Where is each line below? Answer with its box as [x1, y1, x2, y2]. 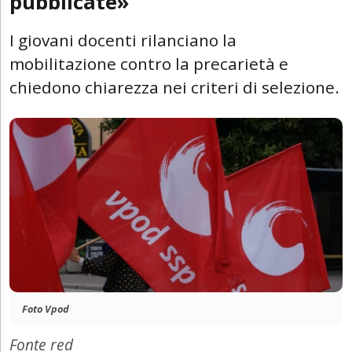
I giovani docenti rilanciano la [9, 28, 236, 51]
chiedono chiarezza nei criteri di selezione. [9, 75, 339, 98]
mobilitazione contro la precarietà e [9, 52, 288, 75]
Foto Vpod [22, 302, 69, 317]
